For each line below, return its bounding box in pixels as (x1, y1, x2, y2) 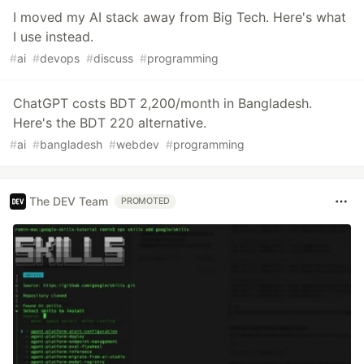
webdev (116, 136, 159, 151)
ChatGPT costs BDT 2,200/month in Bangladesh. (13, 94, 312, 111)
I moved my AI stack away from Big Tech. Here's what (13, 8, 346, 25)
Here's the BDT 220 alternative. (13, 114, 206, 131)
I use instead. (13, 28, 93, 45)
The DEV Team (29, 194, 108, 209)
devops (40, 50, 80, 65)
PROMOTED (121, 195, 171, 206)
